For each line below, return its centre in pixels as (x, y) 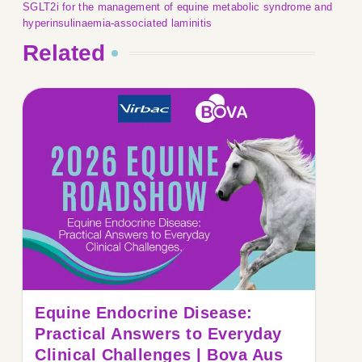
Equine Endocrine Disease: (144, 313)
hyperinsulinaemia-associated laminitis (118, 23)
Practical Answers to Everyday (158, 334)
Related (64, 53)
